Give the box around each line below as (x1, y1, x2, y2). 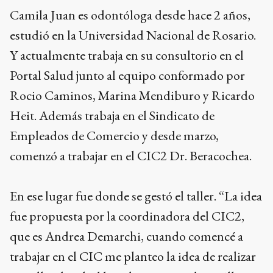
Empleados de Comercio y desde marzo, (10, 127, 219, 144)
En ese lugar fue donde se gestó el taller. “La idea (10, 187, 262, 205)
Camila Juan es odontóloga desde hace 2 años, (10, 6, 250, 24)
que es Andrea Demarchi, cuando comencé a (10, 227, 243, 245)
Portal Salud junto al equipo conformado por (10, 66, 245, 84)
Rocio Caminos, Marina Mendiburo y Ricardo (10, 87, 255, 104)
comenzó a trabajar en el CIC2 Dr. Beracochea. (10, 147, 252, 165)
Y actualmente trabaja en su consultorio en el (10, 46, 244, 64)
